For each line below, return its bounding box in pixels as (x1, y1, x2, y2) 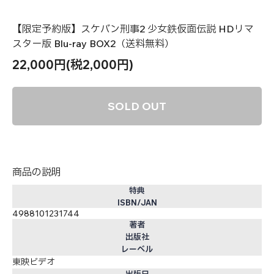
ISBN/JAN (117, 197, 157, 207)
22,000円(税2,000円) (12, 56, 133, 72)
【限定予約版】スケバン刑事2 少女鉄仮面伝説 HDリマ (12, 22, 254, 35)
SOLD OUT (108, 98, 166, 113)
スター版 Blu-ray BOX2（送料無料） (12, 37, 174, 50)
